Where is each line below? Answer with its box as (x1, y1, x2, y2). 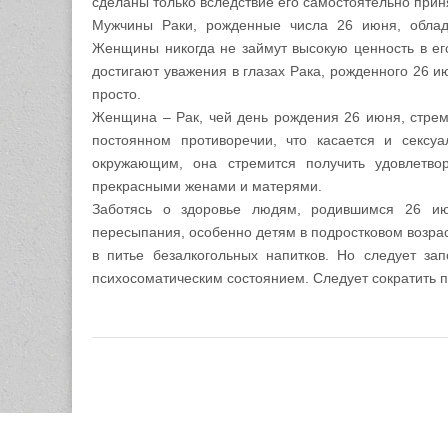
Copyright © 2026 (92, 428, 191, 443)
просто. (92, 86, 141, 103)
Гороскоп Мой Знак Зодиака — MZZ (191, 428, 391, 443)
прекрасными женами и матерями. (92, 178, 322, 195)
